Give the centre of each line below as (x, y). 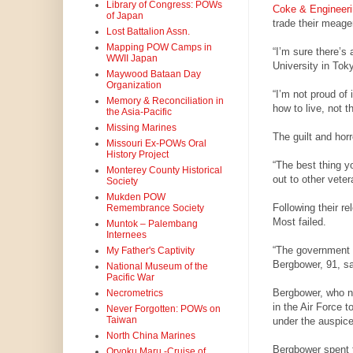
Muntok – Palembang (152, 224)
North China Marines (150, 336)
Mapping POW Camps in (159, 48)
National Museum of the (157, 267)
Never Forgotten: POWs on (163, 309)
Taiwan (121, 320)
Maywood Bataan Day (153, 74)
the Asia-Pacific (139, 112)
